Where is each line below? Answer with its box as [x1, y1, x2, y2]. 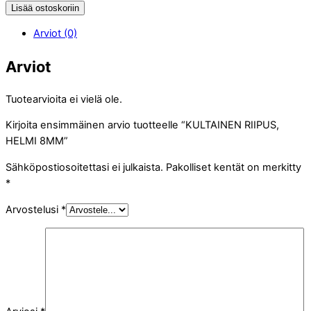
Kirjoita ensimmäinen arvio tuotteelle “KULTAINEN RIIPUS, [6, 119, 279, 132]
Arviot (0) [33, 27, 77, 40]
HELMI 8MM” [6, 135, 68, 148]
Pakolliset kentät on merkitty [166, 160, 301, 174]
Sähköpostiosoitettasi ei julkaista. [6, 160, 163, 174]
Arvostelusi [6, 203, 61, 216]
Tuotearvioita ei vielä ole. [6, 92, 122, 106]
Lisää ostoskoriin [11, 2, 79, 13]
